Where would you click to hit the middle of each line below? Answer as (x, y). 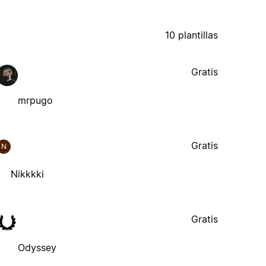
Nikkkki (28, 174)
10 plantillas (192, 35)
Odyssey (37, 247)
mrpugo (36, 100)
